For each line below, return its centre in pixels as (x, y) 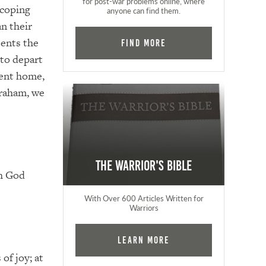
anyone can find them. (144, 10)
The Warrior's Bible (144, 165)
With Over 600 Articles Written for (144, 198)
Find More (144, 42)
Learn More (144, 240)
